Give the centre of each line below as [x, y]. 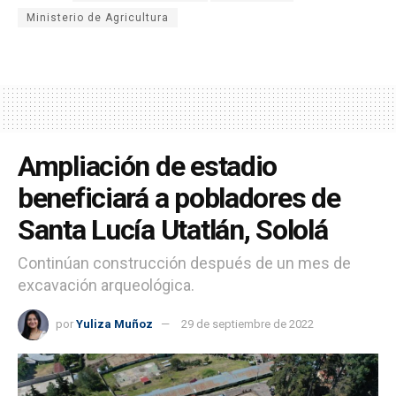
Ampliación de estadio [148, 166]
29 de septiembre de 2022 [247, 324]
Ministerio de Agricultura [98, 17]
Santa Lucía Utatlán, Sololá [173, 229]
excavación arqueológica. [106, 286]
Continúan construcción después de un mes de [184, 263]
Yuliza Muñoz [114, 324]
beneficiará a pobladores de [179, 198]
